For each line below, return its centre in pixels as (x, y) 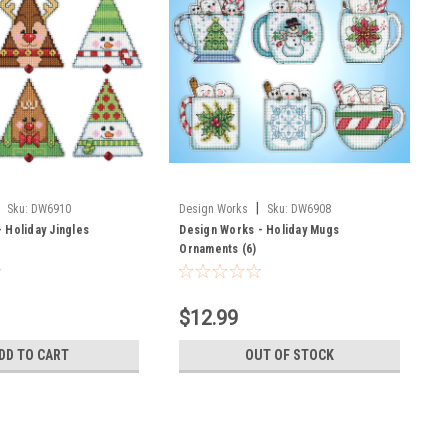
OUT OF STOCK (290, 354)
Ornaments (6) (218, 248)
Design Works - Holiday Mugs (259, 229)
